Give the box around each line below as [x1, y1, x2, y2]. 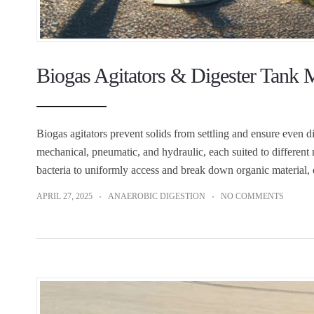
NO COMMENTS [221, 191, 284, 201]
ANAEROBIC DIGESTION [108, 191, 205, 201]
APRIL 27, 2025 [36, 191, 93, 201]
